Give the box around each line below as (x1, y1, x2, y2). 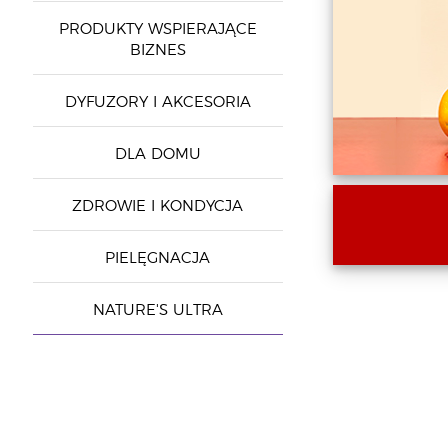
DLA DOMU (114, 147, 201, 162)
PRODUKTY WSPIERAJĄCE (58, 22, 257, 37)
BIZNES (129, 43, 186, 58)
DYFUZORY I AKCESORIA (64, 95, 251, 110)
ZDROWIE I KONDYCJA (72, 199, 243, 214)
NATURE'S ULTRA (92, 303, 223, 318)
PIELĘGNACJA (105, 251, 210, 266)
